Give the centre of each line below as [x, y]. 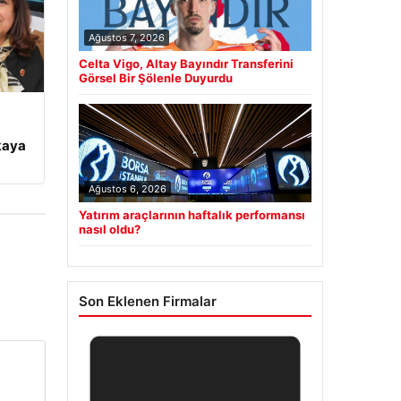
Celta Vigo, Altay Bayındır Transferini [186, 64]
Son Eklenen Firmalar [147, 302]
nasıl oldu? [109, 230]
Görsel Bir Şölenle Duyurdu [155, 78]
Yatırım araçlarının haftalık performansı [192, 215]
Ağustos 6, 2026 [127, 189]
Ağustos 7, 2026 [126, 38]
